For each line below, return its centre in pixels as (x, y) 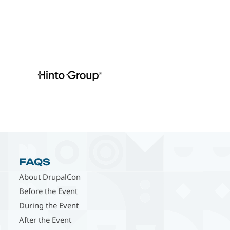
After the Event (45, 219)
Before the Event (49, 191)
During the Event (49, 205)
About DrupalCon (50, 176)
